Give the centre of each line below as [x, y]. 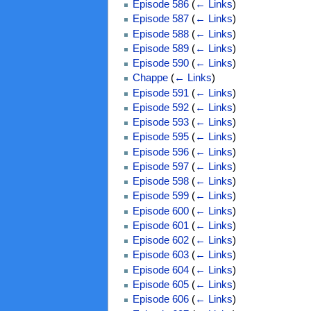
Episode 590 [160, 64]
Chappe [150, 78]
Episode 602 [160, 241]
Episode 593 [160, 123]
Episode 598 [160, 182]
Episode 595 [160, 137]
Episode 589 [160, 48]
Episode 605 [160, 285]
